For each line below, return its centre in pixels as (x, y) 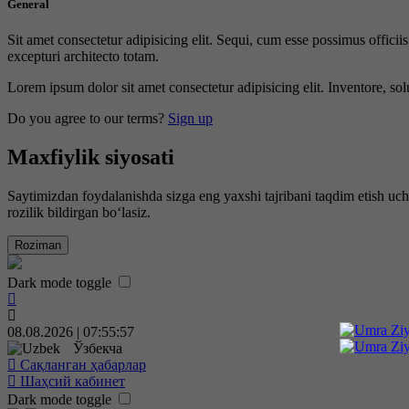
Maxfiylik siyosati (91, 157)
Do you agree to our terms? (88, 118)
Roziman (38, 245)
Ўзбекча (98, 348)
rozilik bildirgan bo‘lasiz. (79, 212)
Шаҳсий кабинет (73, 381)
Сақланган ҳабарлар (83, 364)
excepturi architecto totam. (83, 56)
